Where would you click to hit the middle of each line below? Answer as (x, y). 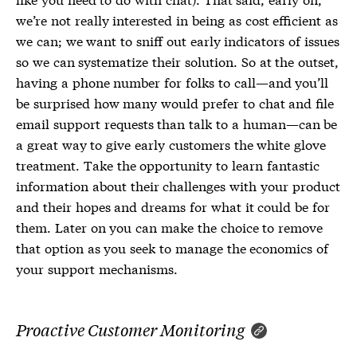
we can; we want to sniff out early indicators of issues (178, 40)
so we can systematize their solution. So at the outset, (178, 61)
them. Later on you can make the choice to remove (170, 226)
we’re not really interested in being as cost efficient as (177, 19)
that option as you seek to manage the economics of (173, 247)
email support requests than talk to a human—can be (177, 123)
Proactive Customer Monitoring (130, 329)
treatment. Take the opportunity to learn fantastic (168, 164)
